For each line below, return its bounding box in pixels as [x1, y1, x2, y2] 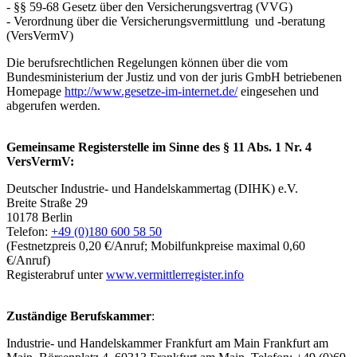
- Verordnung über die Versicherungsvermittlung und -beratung [6, 14, 325, 28]
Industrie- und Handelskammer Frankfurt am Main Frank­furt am [6, 335, 328, 350]
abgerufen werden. [6, 98, 104, 112]
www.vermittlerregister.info [106, 267, 244, 281]
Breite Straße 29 [6, 195, 88, 210]
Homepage [6, 84, 65, 98]
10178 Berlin [6, 210, 73, 224]
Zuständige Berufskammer [6, 308, 151, 323]
